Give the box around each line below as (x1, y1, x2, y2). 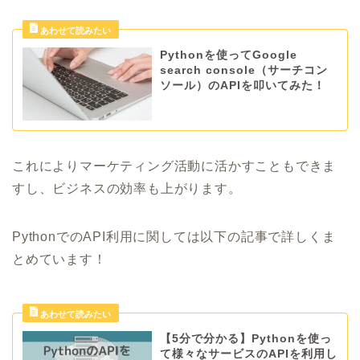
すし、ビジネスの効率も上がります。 (12, 181, 242, 195)
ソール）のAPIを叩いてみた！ (159, 80, 325, 92)
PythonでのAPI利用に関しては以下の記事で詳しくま (12, 229, 336, 243)
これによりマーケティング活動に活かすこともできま (12, 158, 337, 173)
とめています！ (12, 252, 107, 266)
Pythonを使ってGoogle (159, 49, 297, 62)
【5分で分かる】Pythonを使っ (159, 332, 332, 345)
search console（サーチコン (159, 64, 328, 77)
